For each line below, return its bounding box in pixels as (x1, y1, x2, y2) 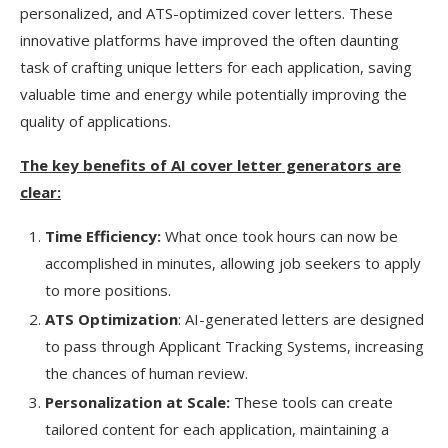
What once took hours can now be (161, 226, 398, 246)
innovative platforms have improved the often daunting (20, 30, 399, 50)
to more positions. (45, 280, 171, 300)
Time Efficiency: (45, 226, 161, 246)
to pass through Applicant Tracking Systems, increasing (45, 336, 424, 356)
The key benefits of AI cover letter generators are (20, 155, 401, 175)
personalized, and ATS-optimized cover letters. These (20, 3, 393, 23)
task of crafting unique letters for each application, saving (20, 57, 412, 77)
